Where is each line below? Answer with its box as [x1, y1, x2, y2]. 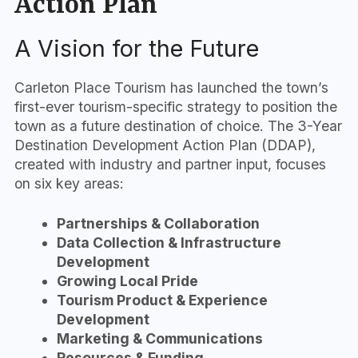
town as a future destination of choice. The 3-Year [14, 117, 342, 134]
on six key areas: [14, 174, 124, 192]
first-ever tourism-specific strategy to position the [14, 97, 337, 115]
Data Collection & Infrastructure [56, 233, 281, 251]
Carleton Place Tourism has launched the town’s [14, 78, 328, 96]
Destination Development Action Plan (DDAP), [14, 136, 316, 153]
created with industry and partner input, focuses [14, 155, 326, 173]
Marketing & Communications [56, 329, 263, 347]
